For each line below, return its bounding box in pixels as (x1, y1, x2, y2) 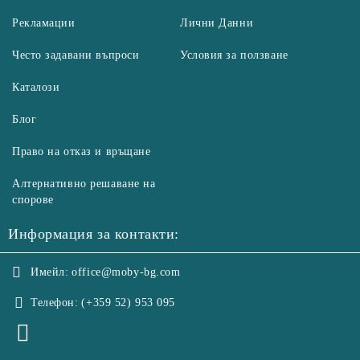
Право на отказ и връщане (12, 145, 151, 158)
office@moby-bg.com (72, 266, 181, 279)
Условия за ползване (180, 49, 288, 62)
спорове (12, 194, 54, 207)
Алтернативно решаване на (12, 178, 156, 190)
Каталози (12, 81, 60, 94)
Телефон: (31, 297, 79, 309)
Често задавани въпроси (12, 49, 140, 62)
